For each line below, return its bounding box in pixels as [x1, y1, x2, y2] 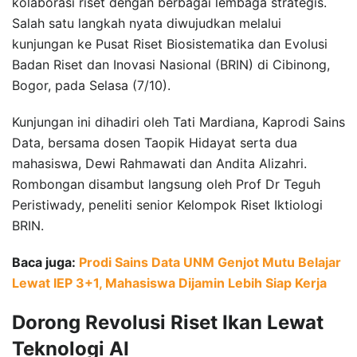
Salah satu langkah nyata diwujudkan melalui [12, 14, 281, 31]
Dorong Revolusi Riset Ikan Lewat [12, 310, 324, 334]
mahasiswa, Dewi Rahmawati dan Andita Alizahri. [12, 155, 307, 171]
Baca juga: [12, 253, 79, 270]
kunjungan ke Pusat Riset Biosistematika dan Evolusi [12, 35, 328, 52]
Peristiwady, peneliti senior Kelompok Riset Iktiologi [12, 196, 323, 213]
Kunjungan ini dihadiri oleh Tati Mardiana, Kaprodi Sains [12, 113, 345, 130]
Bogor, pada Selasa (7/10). [12, 76, 171, 93]
